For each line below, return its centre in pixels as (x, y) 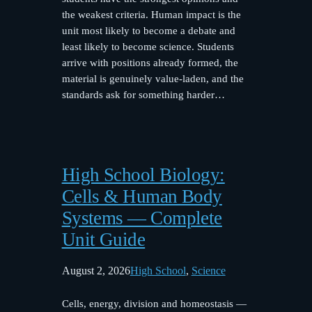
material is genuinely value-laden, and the (153, 78)
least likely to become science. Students (148, 46)
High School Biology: (143, 174)
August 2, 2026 (96, 270)
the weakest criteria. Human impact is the (151, 14)
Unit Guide (103, 239)
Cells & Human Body (142, 196)
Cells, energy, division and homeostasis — (154, 303)
